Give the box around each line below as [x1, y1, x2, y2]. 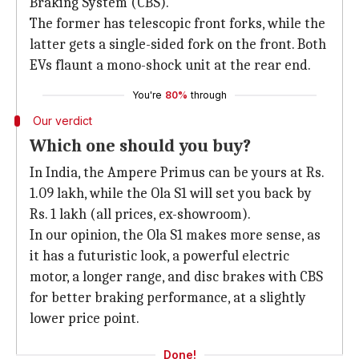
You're [132, 89, 162, 101]
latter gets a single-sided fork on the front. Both [30, 36, 326, 53]
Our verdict [32, 114, 92, 127]
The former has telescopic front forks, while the [30, 15, 325, 32]
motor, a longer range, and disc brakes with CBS [30, 268, 323, 285]
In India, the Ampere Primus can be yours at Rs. [30, 164, 324, 181]
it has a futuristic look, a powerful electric [30, 248, 289, 264]
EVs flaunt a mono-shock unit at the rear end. [30, 57, 311, 74]
